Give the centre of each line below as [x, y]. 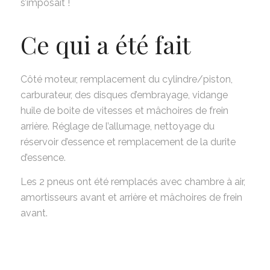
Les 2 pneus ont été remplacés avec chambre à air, [133, 181]
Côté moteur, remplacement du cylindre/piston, [126, 80]
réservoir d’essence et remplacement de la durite [128, 142]
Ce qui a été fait [105, 44]
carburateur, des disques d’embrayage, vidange [124, 95]
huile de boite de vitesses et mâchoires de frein [124, 111]
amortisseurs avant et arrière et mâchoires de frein [131, 197]
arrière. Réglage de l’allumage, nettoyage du [117, 127]
